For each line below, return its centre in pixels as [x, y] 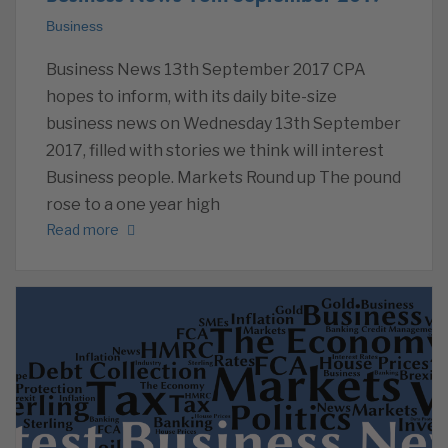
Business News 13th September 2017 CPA [206, 70]
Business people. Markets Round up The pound [223, 178]
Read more [82, 229]
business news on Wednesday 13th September [223, 124]
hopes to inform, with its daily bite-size [191, 97]
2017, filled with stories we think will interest [215, 151]
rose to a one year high [133, 205]
